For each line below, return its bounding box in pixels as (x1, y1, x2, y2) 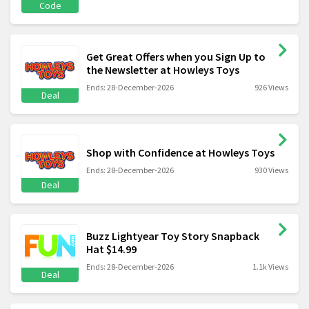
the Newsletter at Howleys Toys (86, 62, 239, 77)
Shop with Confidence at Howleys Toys (86, 146, 275, 160)
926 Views (255, 81, 288, 92)
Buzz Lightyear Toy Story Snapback (86, 228, 259, 243)
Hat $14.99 (86, 241, 137, 256)
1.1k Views (252, 261, 288, 272)
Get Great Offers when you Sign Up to (86, 49, 266, 63)
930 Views (255, 165, 288, 176)
